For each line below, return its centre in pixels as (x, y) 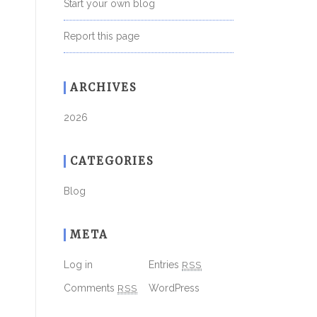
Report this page (102, 36)
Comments (91, 288)
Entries (165, 264)
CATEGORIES (112, 161)
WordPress (174, 288)
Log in (78, 264)
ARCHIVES (104, 87)
